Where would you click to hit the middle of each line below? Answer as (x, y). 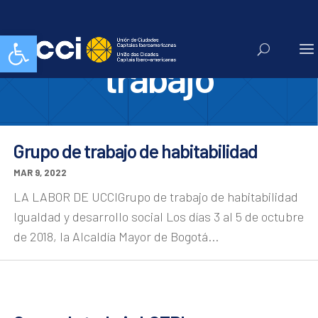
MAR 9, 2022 (40, 172)
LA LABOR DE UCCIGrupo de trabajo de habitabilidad (156, 197)
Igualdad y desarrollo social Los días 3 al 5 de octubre (159, 216)
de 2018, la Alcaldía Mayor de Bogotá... (116, 236)
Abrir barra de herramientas (73, 42)
